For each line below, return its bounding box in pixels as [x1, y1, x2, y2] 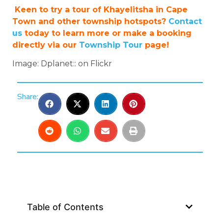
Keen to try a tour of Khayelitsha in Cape [12, 4, 188, 14]
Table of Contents [27, 201, 104, 212]
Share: [17, 91, 38, 102]
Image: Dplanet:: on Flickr [12, 59, 112, 69]
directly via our [12, 40, 79, 50]
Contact [168, 16, 202, 26]
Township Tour [79, 40, 142, 50]
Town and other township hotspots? [12, 16, 168, 26]
